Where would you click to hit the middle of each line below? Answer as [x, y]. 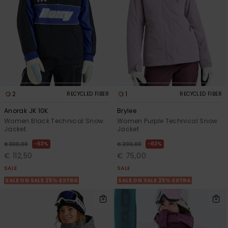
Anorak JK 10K [26, 111]
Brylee [127, 111]
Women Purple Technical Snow [167, 121]
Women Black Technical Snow [54, 121]
